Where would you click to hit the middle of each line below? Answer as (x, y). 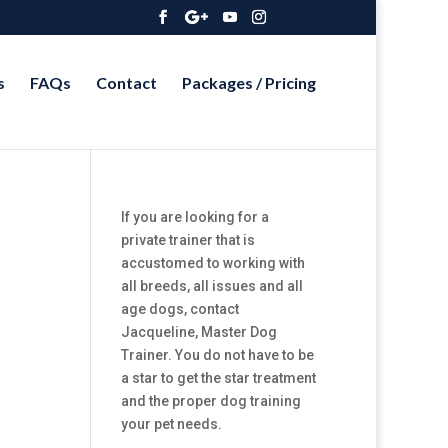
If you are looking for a (194, 217)
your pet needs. (171, 424)
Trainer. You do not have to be (217, 355)
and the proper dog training (210, 401)
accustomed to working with (212, 263)
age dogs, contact (179, 309)
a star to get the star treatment (218, 378)
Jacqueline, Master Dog (198, 332)
